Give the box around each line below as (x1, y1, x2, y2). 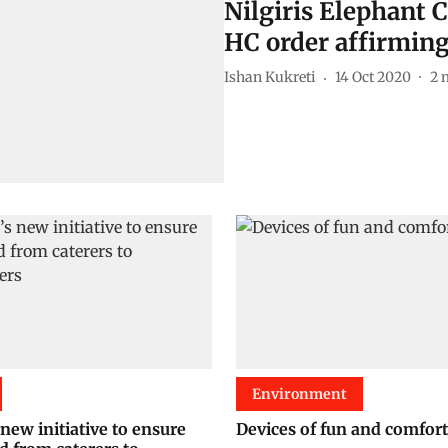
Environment (252, 385, 347, 404)
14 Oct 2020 (335, 68, 411, 87)
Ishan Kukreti (224, 68, 316, 87)
